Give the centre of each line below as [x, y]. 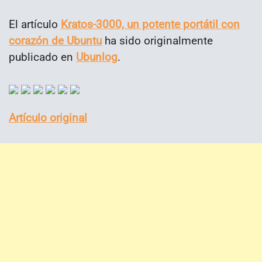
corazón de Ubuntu [55, 40]
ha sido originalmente [157, 40]
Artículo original [48, 118]
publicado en [42, 57]
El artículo [35, 24]
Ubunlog [97, 57]
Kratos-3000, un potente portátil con [150, 24]
